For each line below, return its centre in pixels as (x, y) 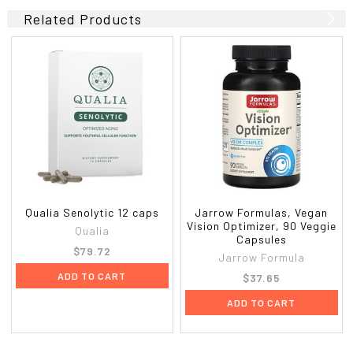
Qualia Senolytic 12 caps (92, 212)
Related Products (83, 19)
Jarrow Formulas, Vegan (262, 212)
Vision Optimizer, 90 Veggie (261, 225)
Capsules (261, 239)
